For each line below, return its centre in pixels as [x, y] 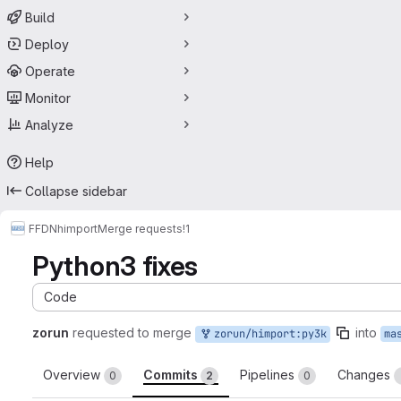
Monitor [48, 98]
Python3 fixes [115, 266]
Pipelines [269, 375]
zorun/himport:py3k [267, 334]
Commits [172, 375]
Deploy [47, 44]
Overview [73, 375]
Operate [50, 71]
